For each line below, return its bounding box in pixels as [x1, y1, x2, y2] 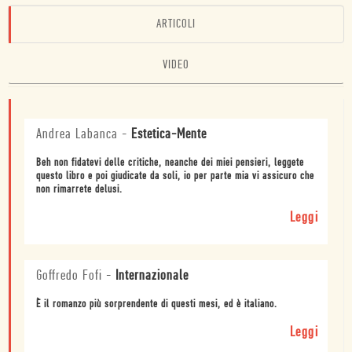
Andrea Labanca [36, 126, 118, 142]
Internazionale [115, 268, 189, 284]
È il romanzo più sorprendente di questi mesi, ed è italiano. [36, 298, 277, 310]
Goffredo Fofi [36, 268, 102, 284]
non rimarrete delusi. [36, 183, 123, 196]
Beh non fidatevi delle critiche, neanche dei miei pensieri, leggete [36, 156, 304, 169]
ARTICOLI [156, 17, 196, 31]
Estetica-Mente [131, 126, 207, 142]
